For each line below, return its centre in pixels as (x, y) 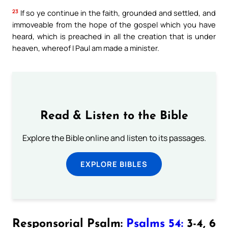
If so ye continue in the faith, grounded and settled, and (117, 12)
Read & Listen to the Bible (114, 116)
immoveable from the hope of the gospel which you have (114, 24)
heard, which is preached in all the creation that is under (114, 36)
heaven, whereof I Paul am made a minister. (86, 48)
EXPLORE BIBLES (114, 164)
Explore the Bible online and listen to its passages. (114, 138)
